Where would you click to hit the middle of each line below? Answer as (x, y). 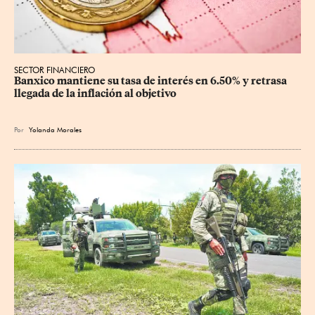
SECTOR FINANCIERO (54, 70)
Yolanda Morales (55, 129)
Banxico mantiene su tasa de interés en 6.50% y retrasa (152, 81)
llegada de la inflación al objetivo (95, 93)
